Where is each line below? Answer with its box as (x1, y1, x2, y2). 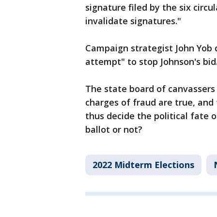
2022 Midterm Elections (93, 159, 194, 170)
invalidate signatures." (85, 15, 181, 27)
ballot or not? (85, 124, 142, 135)
